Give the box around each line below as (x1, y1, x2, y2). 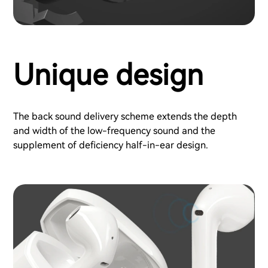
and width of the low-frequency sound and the (13, 124, 215, 136)
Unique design (13, 57, 203, 92)
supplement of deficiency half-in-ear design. (13, 139, 208, 151)
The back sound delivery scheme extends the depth (13, 110, 237, 122)
